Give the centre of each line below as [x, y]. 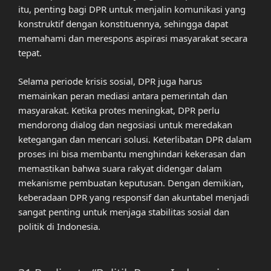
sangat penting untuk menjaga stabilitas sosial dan [124, 211]
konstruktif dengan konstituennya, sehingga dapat [123, 24]
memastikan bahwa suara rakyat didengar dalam [120, 168]
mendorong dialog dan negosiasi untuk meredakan [125, 124]
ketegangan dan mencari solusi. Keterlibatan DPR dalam [135, 139]
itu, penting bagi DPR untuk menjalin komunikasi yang [132, 9]
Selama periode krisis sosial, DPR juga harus [110, 81]
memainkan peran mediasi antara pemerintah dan [123, 95]
